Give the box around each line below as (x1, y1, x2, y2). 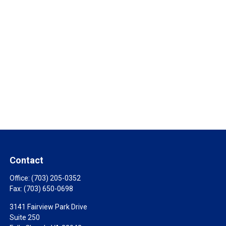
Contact (10, 155, 44, 165)
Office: (10, 174, 32, 182)
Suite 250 (10, 213, 40, 221)
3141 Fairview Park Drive (10, 203, 88, 211)
